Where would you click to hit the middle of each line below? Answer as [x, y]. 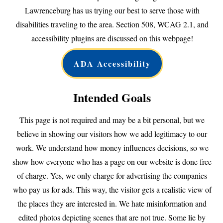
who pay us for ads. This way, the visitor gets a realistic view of [112, 189]
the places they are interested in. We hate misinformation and [112, 203]
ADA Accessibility [112, 63]
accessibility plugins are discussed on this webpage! [112, 38]
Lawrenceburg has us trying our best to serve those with [112, 10]
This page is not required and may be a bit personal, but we [112, 119]
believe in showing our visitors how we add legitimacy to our [112, 133]
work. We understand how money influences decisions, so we [112, 147]
